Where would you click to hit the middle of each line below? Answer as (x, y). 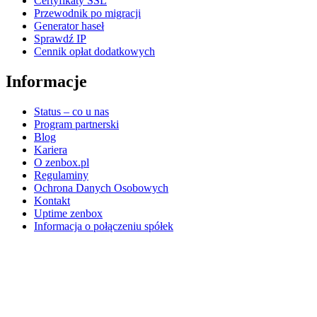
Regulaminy (61, 175)
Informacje (46, 82)
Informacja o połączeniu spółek (104, 226)
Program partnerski (76, 125)
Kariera (51, 150)
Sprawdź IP (60, 39)
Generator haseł (69, 26)
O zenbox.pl (62, 163)
